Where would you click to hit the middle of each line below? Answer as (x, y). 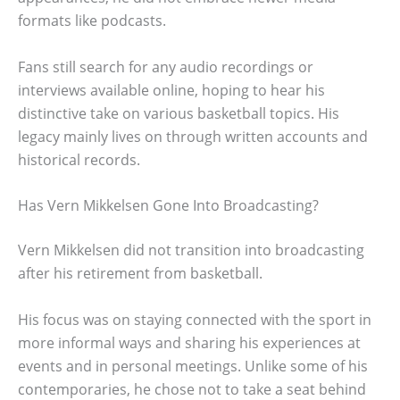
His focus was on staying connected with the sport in (195, 319)
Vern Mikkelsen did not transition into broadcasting (191, 250)
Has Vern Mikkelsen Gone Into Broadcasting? (168, 206)
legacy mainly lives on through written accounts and (193, 136)
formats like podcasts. (92, 20)
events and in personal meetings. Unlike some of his (193, 366)
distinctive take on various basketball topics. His (179, 113)
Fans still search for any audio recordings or (166, 67)
